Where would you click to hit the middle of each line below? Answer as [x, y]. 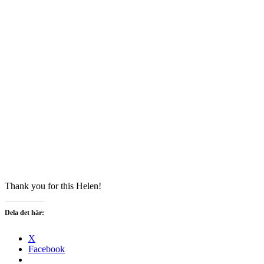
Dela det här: [24, 212]
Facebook [47, 249]
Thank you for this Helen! [53, 186]
